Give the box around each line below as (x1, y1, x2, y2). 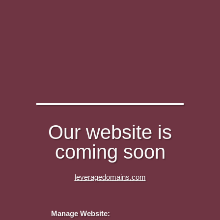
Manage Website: (51, 209, 110, 218)
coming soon (55, 141, 165, 163)
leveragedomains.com (74, 173, 146, 181)
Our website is (48, 121, 172, 143)
